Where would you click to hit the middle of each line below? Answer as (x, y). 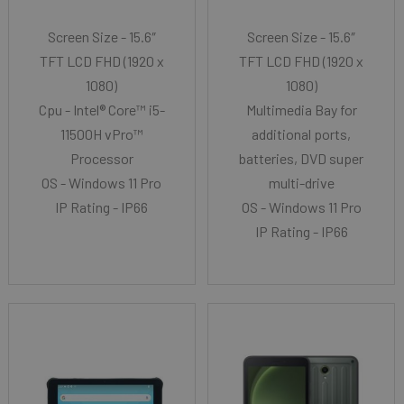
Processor (101, 158)
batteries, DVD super (302, 158)
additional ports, (302, 134)
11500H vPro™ (101, 134)
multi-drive (301, 183)
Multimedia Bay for (301, 110)
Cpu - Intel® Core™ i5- (101, 110)
